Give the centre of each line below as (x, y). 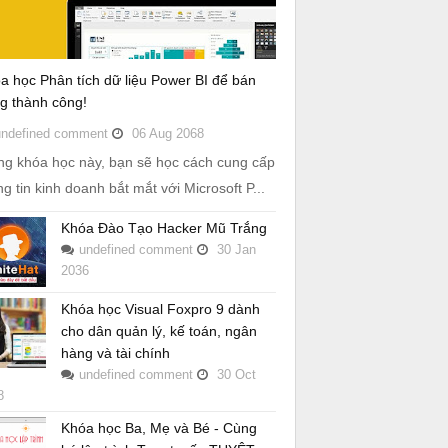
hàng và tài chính (115, 352)
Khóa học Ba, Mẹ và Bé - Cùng (159, 427)
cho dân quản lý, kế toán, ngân (159, 330)
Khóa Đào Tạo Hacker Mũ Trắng (164, 227)
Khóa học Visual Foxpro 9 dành (160, 308)
